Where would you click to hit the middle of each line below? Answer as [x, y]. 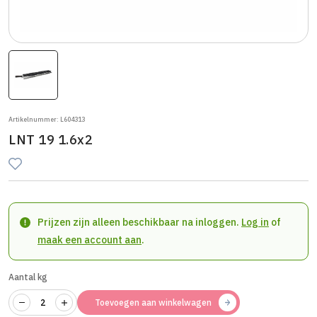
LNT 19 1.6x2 [51, 140]
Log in [255, 223]
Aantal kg [28, 277]
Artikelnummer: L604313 [47, 120]
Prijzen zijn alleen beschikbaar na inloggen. [139, 223]
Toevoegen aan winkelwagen [153, 302]
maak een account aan [90, 240]
